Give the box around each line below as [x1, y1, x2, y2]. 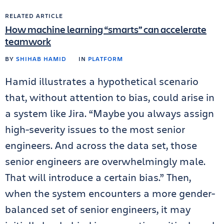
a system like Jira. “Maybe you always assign [5, 106, 214, 120]
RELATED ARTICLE [5, 11, 63, 19]
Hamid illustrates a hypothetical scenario [5, 74, 198, 88]
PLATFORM [88, 54, 123, 62]
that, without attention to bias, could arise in [5, 90, 214, 104]
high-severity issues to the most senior [5, 122, 185, 136]
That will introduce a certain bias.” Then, [5, 170, 191, 184]
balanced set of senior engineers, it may [5, 202, 190, 216]
